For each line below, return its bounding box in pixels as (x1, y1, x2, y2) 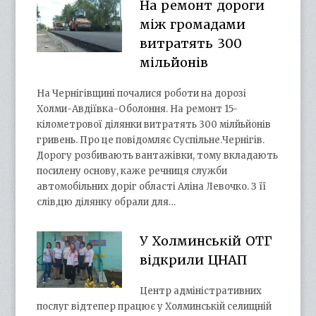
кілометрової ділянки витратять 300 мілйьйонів (37, 118, 272, 130)
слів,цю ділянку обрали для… (37, 195, 176, 208)
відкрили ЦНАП (139, 251, 247, 268)
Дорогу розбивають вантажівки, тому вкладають (37, 149, 279, 162)
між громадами (139, 16, 245, 32)
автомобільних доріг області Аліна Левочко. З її (37, 180, 267, 193)
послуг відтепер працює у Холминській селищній (37, 300, 272, 312)
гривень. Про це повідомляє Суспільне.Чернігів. (37, 133, 265, 146)
